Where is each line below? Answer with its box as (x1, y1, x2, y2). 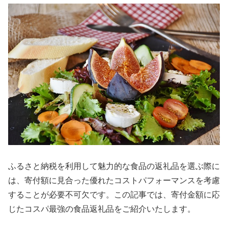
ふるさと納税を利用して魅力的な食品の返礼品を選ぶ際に (8, 162, 220, 171)
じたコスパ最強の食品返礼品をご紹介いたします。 (8, 205, 195, 214)
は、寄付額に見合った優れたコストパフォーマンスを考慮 (8, 176, 220, 185)
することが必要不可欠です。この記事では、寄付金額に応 (8, 190, 220, 199)
